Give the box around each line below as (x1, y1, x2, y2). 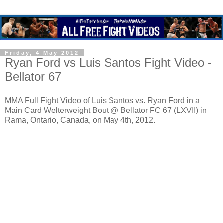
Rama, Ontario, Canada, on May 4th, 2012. (5, 115, 155, 124)
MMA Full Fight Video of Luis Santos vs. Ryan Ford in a (5, 96, 200, 105)
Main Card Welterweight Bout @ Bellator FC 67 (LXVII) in (5, 106, 207, 114)
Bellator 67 (5, 70, 61, 84)
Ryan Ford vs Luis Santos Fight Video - (5, 56, 212, 70)
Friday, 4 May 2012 (5, 50, 79, 56)
